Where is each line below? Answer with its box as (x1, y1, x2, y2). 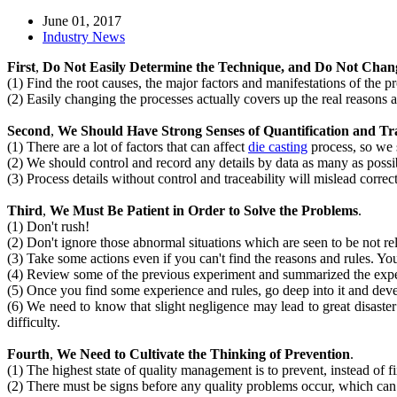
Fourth (7, 346, 50, 362)
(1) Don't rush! (7, 218, 90, 234)
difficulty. (7, 314, 64, 330)
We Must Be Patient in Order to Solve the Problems (46, 202, 358, 218)
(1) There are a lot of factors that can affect (7, 138, 248, 154)
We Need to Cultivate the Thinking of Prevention (53, 346, 350, 362)
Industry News (43, 28, 125, 44)
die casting (248, 138, 307, 154)
